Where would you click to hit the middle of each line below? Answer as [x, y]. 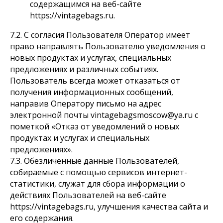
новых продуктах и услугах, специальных [91, 58]
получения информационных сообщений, [92, 92]
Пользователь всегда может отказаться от [95, 81]
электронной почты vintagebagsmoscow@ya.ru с [104, 115]
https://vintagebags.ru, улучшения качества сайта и [109, 207]
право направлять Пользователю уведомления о [108, 46]
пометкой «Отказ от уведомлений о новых [95, 126]
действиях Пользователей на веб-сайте [88, 195]
